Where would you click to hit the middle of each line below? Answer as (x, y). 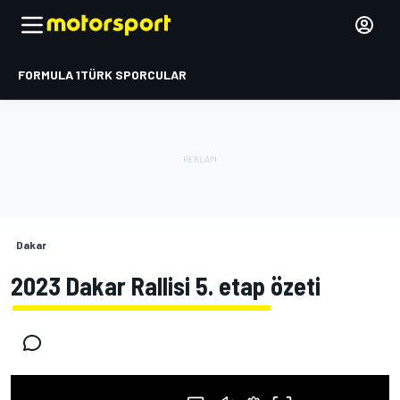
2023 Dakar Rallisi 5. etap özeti (166, 286)
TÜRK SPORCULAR (133, 75)
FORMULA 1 (49, 75)
